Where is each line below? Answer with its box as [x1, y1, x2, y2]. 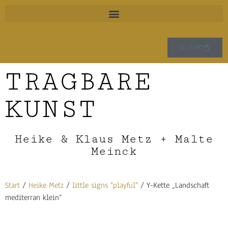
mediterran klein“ [5, 192, 62, 203]
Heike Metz [28, 180, 64, 191]
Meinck [91, 145, 137, 158]
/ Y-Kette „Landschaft [138, 180, 209, 191]
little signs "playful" [72, 180, 138, 191]
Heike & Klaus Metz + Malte [15, 132, 213, 146]
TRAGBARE [5, 67, 153, 97]
